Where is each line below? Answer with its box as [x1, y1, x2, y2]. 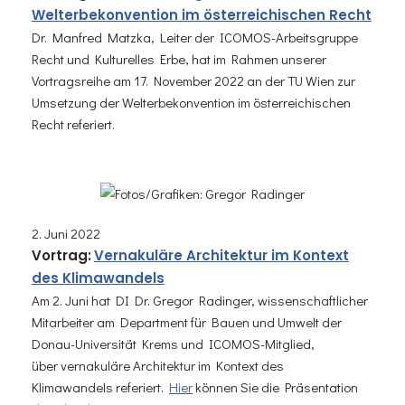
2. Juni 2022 [32, 223, 100, 242]
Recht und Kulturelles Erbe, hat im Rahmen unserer [32, 50, 326, 69]
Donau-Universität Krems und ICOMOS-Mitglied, [32, 334, 315, 353]
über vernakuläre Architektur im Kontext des [32, 355, 284, 374]
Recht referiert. [32, 115, 115, 134]
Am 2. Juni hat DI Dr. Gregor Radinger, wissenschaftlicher [32, 290, 368, 309]
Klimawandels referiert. [32, 377, 169, 396]
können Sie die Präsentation [193, 377, 358, 396]
